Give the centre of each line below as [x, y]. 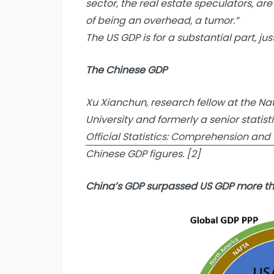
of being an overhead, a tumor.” [162, 20]
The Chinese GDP [126, 70]
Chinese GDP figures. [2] [143, 154]
